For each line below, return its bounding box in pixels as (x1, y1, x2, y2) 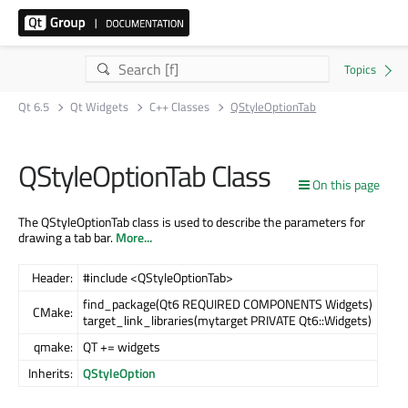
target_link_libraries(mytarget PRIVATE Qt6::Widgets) (83, 310, 372, 330)
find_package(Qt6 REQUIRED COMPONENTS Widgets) (83, 293, 372, 313)
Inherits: (28, 362, 73, 382)
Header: (32, 267, 73, 287)
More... (116, 227, 152, 247)
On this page (312, 175, 380, 194)
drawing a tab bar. (18, 227, 116, 247)
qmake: (34, 336, 73, 356)
